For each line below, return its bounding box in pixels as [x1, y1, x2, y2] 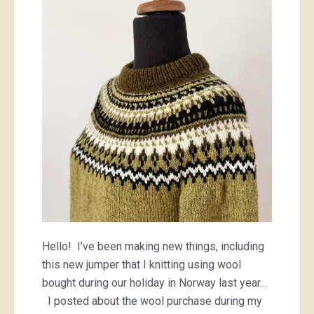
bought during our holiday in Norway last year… [42, 276, 267, 289]
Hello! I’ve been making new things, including [42, 240, 264, 253]
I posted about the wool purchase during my [42, 294, 262, 308]
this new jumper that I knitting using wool [42, 258, 241, 271]
